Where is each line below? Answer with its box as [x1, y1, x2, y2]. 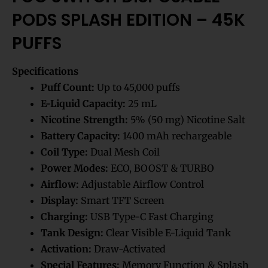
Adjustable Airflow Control [79, 178, 204, 191]
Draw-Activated [92, 243, 166, 255]
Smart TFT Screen [78, 194, 165, 207]
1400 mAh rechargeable [120, 130, 232, 142]
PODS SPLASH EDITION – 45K [12, 8, 245, 32]
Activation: [41, 243, 92, 255]
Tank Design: [41, 227, 103, 239]
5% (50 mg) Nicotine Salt [128, 114, 245, 126]
